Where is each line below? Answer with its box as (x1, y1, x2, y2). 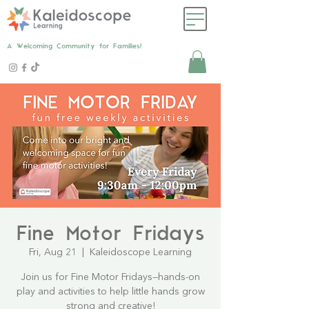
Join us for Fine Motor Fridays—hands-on (21, 272, 200, 283)
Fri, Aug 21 (29, 248, 77, 258)
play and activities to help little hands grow (16, 287, 205, 297)
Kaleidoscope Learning (90, 248, 192, 258)
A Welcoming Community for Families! (7, 42, 141, 50)
